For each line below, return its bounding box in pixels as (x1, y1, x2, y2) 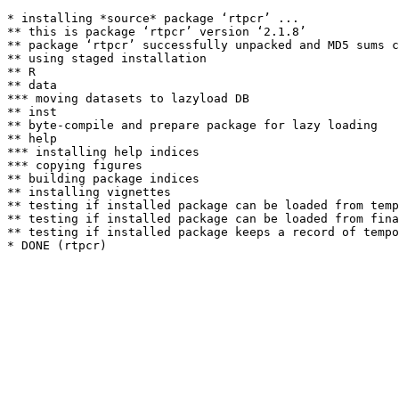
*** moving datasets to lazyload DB (7, 92, 249, 105)
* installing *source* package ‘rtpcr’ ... (7, 12, 299, 25)
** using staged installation (7, 52, 207, 65)
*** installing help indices (7, 145, 199, 159)
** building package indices (7, 172, 199, 185)
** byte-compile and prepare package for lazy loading (7, 118, 378, 132)
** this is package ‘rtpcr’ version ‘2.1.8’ (7, 25, 306, 38)
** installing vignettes (7, 185, 171, 199)
